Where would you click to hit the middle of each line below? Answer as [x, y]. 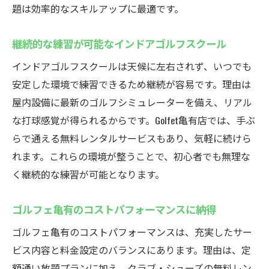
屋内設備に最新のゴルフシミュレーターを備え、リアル [132, 102]
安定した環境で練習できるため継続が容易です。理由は [131, 84]
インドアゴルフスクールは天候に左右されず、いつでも [132, 66]
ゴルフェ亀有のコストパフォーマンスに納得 [114, 209]
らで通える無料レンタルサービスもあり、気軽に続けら [132, 138]
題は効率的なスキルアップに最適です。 [98, 8]
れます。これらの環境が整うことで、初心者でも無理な [131, 156]
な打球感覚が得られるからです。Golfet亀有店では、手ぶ [134, 120]
